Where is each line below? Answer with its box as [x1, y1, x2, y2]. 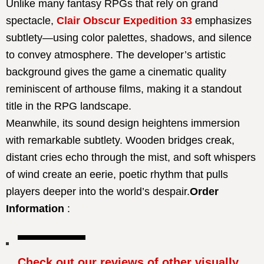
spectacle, [6, 14, 57, 27]
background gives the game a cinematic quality [6, 65, 226, 78]
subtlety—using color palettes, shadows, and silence [6, 31, 252, 44]
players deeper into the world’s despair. [6, 185, 190, 197]
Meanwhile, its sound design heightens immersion [6, 117, 240, 129]
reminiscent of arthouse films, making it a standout [6, 82, 242, 95]
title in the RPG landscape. [6, 100, 131, 112]
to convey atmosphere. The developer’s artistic [6, 48, 226, 61]
